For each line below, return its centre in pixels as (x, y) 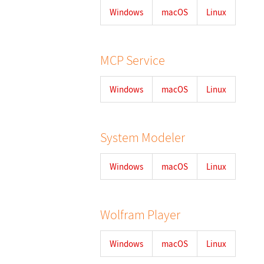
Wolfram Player (140, 214)
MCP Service (133, 60)
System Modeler (143, 137)
